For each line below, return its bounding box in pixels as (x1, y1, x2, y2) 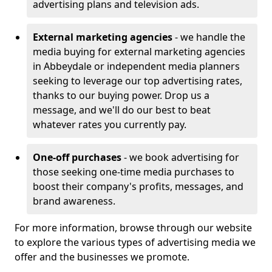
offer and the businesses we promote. (15, 250, 192, 263)
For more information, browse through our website (15, 221, 252, 234)
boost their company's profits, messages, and (33, 180, 243, 193)
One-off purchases (33, 151, 124, 164)
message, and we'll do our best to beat (33, 103, 211, 117)
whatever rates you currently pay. (33, 118, 189, 131)
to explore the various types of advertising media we (15, 236, 256, 249)
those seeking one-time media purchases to (33, 165, 234, 178)
